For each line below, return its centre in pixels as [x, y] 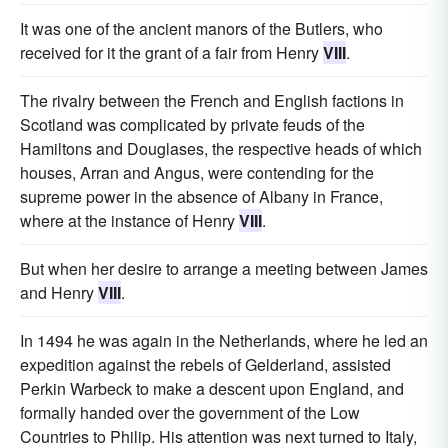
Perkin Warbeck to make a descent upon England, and [212, 388]
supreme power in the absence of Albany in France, [201, 196]
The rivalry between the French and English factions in [212, 100]
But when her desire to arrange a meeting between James [224, 268]
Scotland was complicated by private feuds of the [192, 124]
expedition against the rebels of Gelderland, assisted [205, 364]
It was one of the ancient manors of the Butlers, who [201, 28]
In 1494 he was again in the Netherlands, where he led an [224, 340]
